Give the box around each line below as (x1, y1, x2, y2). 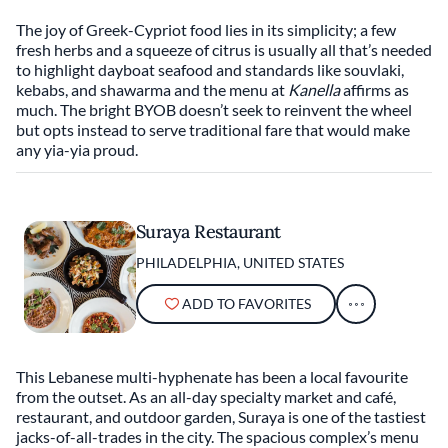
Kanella (288, 80, 340, 99)
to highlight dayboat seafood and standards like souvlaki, (16, 60, 404, 79)
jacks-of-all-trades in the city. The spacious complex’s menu (16, 427, 419, 446)
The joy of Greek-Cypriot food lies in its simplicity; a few (16, 20, 396, 39)
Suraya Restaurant (136, 220, 281, 243)
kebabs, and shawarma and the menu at (16, 80, 288, 99)
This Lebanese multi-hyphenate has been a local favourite (16, 367, 408, 386)
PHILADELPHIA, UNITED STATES (136, 254, 344, 271)
